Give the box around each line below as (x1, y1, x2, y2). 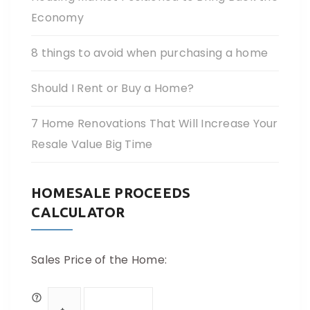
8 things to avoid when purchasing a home (31, 45, 268, 61)
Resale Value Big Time (31, 136, 153, 152)
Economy (31, 10, 84, 26)
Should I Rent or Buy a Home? (31, 80, 194, 96)
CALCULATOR (31, 204, 125, 220)
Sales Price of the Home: (31, 252, 167, 268)
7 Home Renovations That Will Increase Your (31, 116, 278, 131)
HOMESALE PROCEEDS (31, 185, 191, 201)
